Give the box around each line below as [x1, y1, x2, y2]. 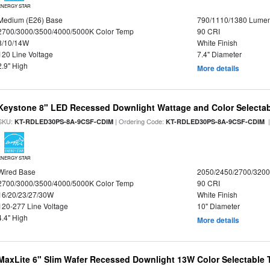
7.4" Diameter [196, 49, 242, 59]
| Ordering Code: [113, 116, 166, 126]
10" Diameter [196, 201, 240, 211]
